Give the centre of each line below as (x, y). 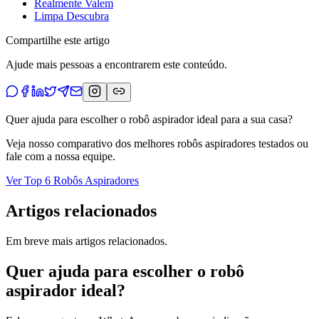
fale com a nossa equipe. (61, 156)
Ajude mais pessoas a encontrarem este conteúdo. (116, 64)
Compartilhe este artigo (58, 40)
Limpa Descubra (72, 16)
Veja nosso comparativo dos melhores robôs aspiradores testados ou (157, 143)
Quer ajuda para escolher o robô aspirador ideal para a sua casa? (149, 119)
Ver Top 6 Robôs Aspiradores (72, 181)
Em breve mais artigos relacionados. (87, 241)
